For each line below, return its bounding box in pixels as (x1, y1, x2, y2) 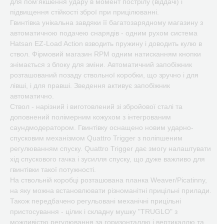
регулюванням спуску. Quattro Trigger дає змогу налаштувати (10, 144, 211, 152)
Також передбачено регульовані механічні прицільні (10, 197, 181, 205)
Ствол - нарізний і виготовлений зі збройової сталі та (10, 102, 182, 110)
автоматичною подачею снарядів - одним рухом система (10, 29, 197, 37)
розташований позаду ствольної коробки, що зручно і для (10, 71, 198, 79)
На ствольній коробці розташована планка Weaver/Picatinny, (10, 176, 207, 184)
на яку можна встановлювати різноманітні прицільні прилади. (10, 186, 211, 194)
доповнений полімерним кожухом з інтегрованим (10, 113, 171, 121)
